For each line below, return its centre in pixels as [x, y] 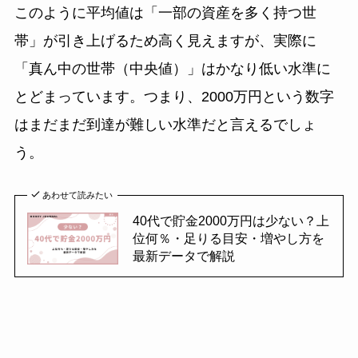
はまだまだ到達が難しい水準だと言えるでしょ [165, 124]
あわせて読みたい [78, 195]
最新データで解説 [183, 256]
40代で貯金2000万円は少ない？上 [231, 221]
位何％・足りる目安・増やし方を [228, 239]
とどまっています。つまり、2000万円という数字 [174, 96]
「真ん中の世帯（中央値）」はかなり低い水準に [172, 68]
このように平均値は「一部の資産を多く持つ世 [165, 12]
